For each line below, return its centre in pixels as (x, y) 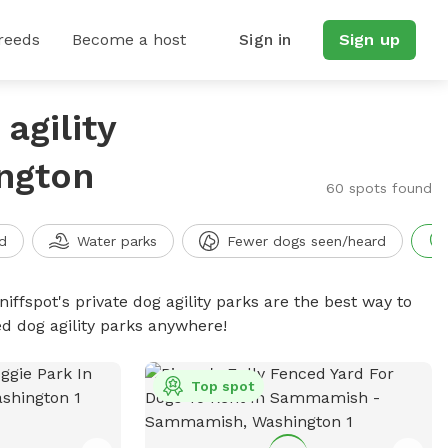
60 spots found (378, 188)
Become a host (129, 39)
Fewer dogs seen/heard (306, 241)
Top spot (222, 386)
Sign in (265, 39)
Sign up (369, 39)
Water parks (116, 241)
